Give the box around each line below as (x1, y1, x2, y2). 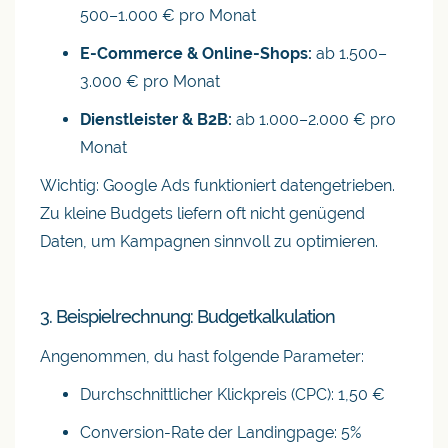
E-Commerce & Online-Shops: (80, 44, 312, 63)
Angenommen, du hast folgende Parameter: (40, 347, 364, 366)
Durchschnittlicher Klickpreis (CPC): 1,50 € (80, 385, 385, 404)
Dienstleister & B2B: (80, 110, 232, 129)
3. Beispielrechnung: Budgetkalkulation (40, 306, 335, 327)
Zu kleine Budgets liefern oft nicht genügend (40, 204, 365, 223)
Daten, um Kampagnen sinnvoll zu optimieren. (40, 232, 378, 251)
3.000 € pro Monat (80, 72, 220, 91)
